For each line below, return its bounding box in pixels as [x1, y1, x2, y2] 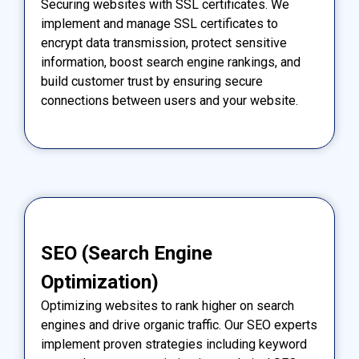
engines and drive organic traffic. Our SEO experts [41, 317, 317, 333]
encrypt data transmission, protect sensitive [41, 35, 287, 51]
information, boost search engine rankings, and [41, 54, 301, 71]
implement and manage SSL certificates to [41, 16, 278, 32]
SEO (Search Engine [41, 242, 212, 265]
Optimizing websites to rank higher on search [41, 298, 294, 314]
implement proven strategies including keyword [41, 337, 307, 353]
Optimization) [41, 271, 159, 294]
